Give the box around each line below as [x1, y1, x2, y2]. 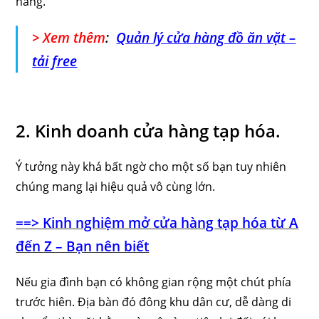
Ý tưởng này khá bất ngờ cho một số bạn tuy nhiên [16, 158, 287, 174]
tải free [32, 51, 78, 70]
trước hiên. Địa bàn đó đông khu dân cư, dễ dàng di [16, 293, 292, 310]
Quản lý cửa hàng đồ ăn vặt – [116, 28, 296, 46]
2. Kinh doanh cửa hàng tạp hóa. [16, 118, 281, 142]
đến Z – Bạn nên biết [16, 236, 150, 255]
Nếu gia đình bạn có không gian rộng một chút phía [16, 273, 292, 290]
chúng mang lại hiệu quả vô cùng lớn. [16, 178, 216, 194]
